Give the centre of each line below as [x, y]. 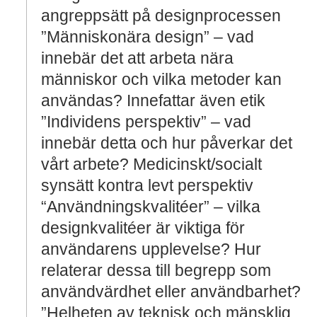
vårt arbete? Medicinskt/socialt [151, 164]
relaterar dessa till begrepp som [156, 270]
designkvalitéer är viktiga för [143, 228]
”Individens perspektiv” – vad [146, 122]
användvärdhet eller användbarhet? [171, 292]
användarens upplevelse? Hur [151, 249]
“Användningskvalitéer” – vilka [151, 207]
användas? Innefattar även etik [153, 100]
